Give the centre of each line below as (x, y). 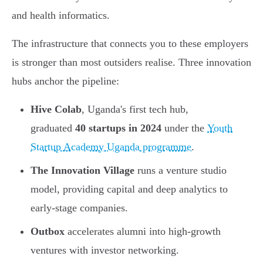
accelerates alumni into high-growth (143, 232)
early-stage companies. (79, 208)
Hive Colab (56, 109)
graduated (53, 128)
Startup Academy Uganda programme (111, 147)
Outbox (48, 232)
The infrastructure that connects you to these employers (130, 44)
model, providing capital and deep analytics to (129, 189)
